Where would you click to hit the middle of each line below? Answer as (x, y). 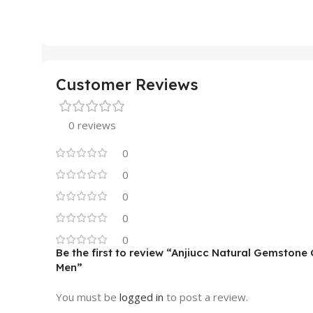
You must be (88, 297)
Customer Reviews (127, 85)
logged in (141, 297)
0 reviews (92, 125)
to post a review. (206, 297)
